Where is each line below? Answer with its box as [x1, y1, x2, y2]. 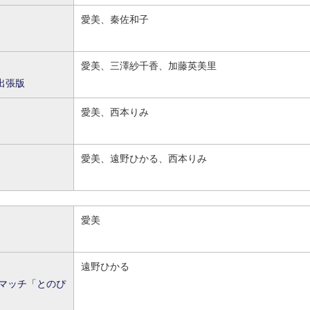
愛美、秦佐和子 [81, 14, 149, 25]
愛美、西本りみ [81, 107, 149, 118]
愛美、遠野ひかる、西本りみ [81, 153, 207, 164]
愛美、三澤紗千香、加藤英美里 [81, 60, 217, 71]
